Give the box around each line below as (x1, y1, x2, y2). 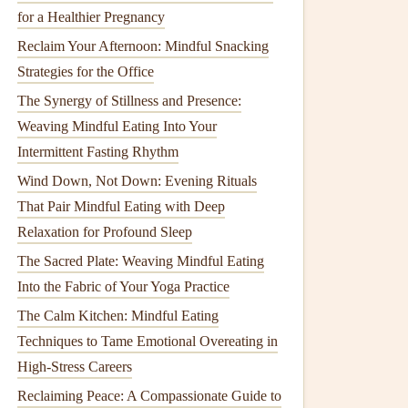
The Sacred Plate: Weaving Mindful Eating (17, 253, 264, 269)
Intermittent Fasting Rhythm (17, 144, 178, 159)
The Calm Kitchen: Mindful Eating (17, 308, 219, 323)
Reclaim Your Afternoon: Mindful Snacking (17, 38, 269, 54)
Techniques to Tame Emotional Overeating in (17, 333, 278, 349)
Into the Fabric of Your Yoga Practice (17, 279, 229, 294)
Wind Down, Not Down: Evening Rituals (17, 173, 257, 189)
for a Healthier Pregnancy (17, 9, 165, 25)
